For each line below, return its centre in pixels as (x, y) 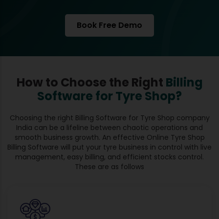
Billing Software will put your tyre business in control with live (109, 147)
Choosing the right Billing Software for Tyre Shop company (109, 118)
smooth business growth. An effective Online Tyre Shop (109, 137)
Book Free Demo (109, 25)
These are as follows (109, 166)
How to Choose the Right (91, 82)
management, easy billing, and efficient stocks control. (109, 157)
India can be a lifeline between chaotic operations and (109, 127)
